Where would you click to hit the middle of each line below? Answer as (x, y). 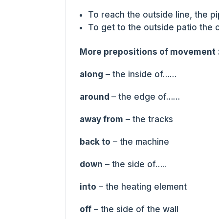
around (96, 97)
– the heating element (142, 187)
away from (102, 119)
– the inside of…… (140, 74)
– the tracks (148, 119)
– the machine (140, 142)
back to (95, 142)
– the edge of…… (146, 97)
